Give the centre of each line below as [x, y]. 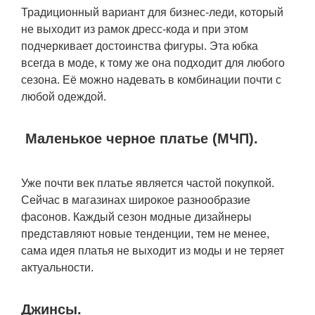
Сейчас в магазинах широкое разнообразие [136, 200]
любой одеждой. [64, 97]
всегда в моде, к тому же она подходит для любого [153, 63]
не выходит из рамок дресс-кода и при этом [135, 29]
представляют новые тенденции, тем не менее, [145, 234]
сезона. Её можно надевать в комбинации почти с [151, 80]
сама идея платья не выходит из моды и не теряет [153, 251]
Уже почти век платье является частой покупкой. [148, 183]
